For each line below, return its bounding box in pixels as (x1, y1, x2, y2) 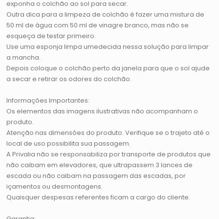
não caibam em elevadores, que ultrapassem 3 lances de (6, 160, 193, 170)
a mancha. (6, 53, 41, 63)
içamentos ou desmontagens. (6, 182, 103, 192)
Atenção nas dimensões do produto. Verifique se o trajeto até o (6, 128, 210, 138)
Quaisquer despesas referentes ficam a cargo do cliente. (6, 193, 191, 202)
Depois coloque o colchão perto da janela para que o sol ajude (6, 64, 210, 73)
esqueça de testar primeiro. (6, 31, 96, 41)
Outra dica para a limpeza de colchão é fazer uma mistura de (6, 10, 205, 20)
